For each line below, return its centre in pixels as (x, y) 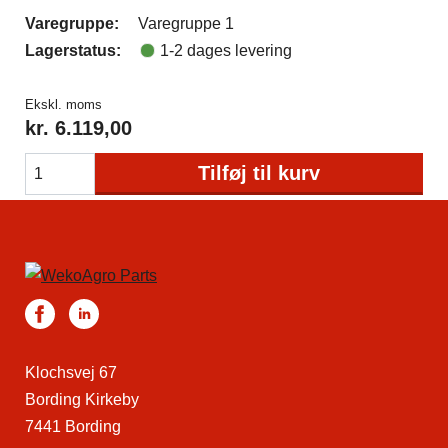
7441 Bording (73, 426)
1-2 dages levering (226, 50)
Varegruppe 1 (186, 23)
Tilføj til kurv (259, 173)
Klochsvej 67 (71, 372)
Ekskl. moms (63, 104)
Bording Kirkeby (82, 399)
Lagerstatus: (73, 50)
